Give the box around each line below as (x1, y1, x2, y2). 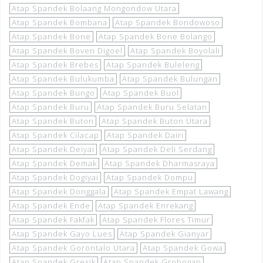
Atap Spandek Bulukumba (12, 73, 114, 84)
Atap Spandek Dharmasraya (104, 157, 215, 168)
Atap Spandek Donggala (12, 186, 106, 197)
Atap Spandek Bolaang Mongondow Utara (12, 2, 177, 14)
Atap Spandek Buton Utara (102, 115, 208, 126)
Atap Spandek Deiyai (12, 143, 95, 154)
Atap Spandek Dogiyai (12, 171, 99, 183)
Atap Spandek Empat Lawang (114, 186, 228, 197)
